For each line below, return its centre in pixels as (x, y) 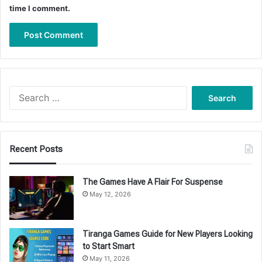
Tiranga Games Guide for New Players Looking (168, 234)
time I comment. (40, 8)
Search (199, 91)
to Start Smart (108, 246)
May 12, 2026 (110, 194)
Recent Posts (36, 149)
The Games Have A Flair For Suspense (153, 182)
